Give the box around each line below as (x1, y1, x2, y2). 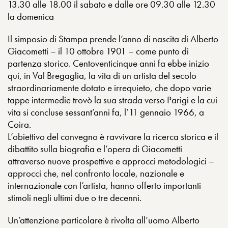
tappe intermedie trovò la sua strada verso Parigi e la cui (8, 94, 217, 106)
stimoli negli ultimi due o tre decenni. (8, 191, 141, 204)
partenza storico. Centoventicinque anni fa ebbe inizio (8, 57, 209, 70)
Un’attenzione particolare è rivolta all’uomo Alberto (8, 214, 199, 226)
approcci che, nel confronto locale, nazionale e (8, 167, 184, 180)
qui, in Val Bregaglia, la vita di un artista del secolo (8, 69, 196, 82)
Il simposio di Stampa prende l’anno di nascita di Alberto (8, 33, 218, 45)
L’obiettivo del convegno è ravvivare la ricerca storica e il (8, 130, 218, 143)
